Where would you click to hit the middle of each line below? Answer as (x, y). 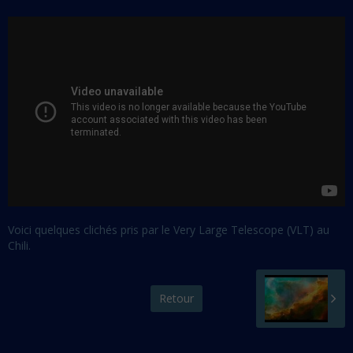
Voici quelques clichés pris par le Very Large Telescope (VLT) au (169, 229)
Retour (176, 298)
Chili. (19, 245)
